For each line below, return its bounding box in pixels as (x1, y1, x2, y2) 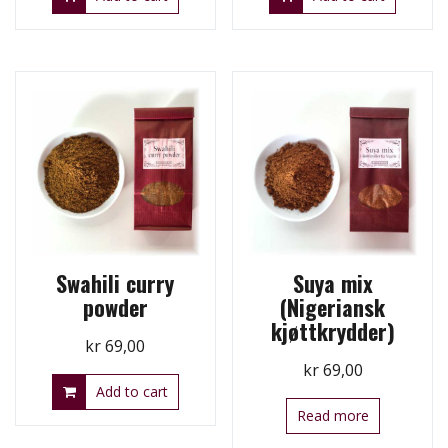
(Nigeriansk (280, 291, 386, 324)
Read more (296, 406, 369, 426)
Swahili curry (56, 267, 175, 300)
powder (82, 291, 148, 324)
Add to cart (95, 382, 168, 402)
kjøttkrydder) (270, 315, 395, 348)
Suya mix (292, 267, 373, 300)
